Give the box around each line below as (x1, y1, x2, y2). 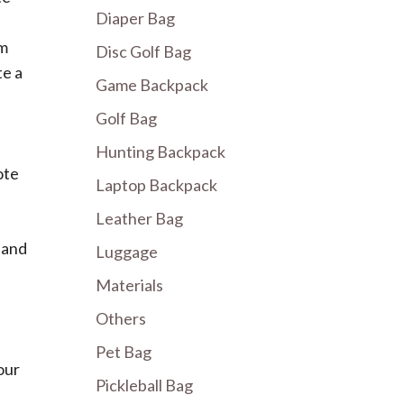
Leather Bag (96, 208, 183, 228)
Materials (96, 275, 163, 295)
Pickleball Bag (96, 375, 193, 395)
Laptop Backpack (96, 175, 217, 195)
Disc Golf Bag (96, 41, 191, 61)
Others (96, 308, 146, 328)
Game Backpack (96, 75, 208, 95)
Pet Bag (96, 342, 151, 362)
